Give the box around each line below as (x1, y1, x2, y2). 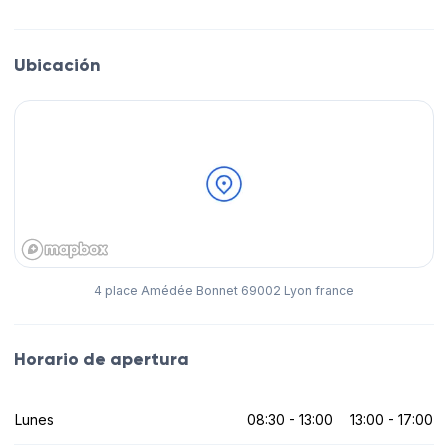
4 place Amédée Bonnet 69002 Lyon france (94, 283, 354, 299)
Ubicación (14, 53, 100, 76)
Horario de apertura (14, 348, 189, 371)
